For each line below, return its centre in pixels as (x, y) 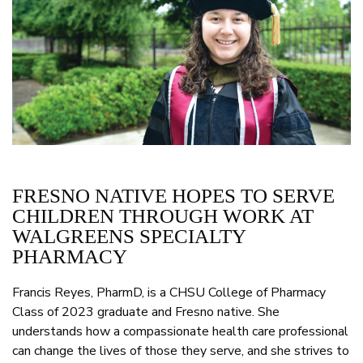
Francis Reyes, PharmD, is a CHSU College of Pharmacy (169, 293)
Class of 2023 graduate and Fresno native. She (146, 312)
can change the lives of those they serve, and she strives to (181, 351)
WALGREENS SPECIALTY (129, 237)
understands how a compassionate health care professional (180, 332)
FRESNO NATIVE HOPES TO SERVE (173, 196)
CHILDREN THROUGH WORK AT (163, 216)
